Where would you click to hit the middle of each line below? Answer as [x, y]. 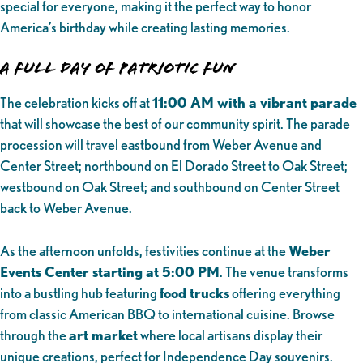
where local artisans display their [230, 335]
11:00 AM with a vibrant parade [254, 103]
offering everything [285, 293]
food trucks [194, 293]
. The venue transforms [284, 271]
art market [103, 335]
